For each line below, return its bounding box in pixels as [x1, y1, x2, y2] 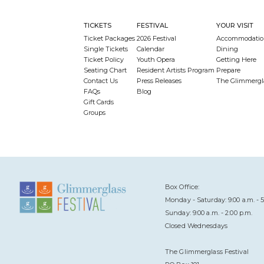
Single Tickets [84, 45, 128, 53]
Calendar [137, 45, 165, 53]
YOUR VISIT [216, 21, 254, 29]
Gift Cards [84, 98, 114, 106]
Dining [216, 45, 239, 53]
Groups [84, 108, 105, 117]
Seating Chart [84, 66, 127, 74]
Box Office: [165, 183, 200, 191]
